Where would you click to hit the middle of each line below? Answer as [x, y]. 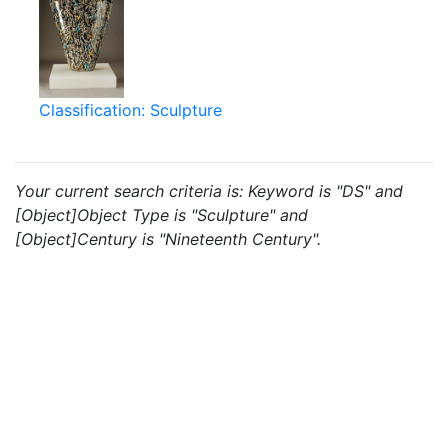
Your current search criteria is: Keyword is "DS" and [209, 191]
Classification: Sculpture [130, 110]
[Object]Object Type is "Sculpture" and [161, 215]
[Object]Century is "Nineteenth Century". [168, 239]
